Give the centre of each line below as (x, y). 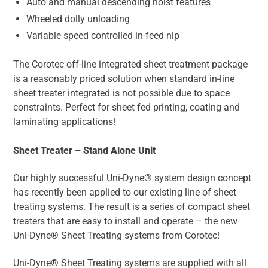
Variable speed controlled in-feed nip (103, 36)
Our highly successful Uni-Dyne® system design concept (132, 178)
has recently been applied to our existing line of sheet (125, 193)
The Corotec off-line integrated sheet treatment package (130, 65)
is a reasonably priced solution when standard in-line (124, 79)
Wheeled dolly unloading (78, 19)
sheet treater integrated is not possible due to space (121, 93)
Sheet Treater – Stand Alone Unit (84, 151)
